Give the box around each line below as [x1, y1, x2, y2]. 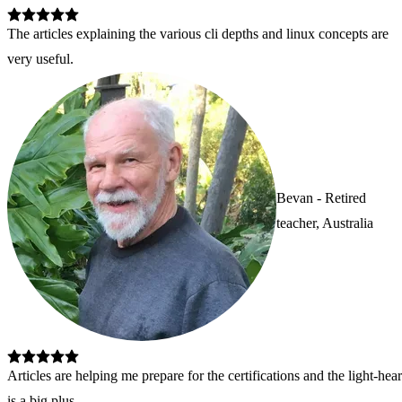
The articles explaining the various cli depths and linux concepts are [7, 26, 389, 42]
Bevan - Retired [276, 189, 366, 205]
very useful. [7, 51, 74, 67]
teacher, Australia [276, 214, 373, 231]
